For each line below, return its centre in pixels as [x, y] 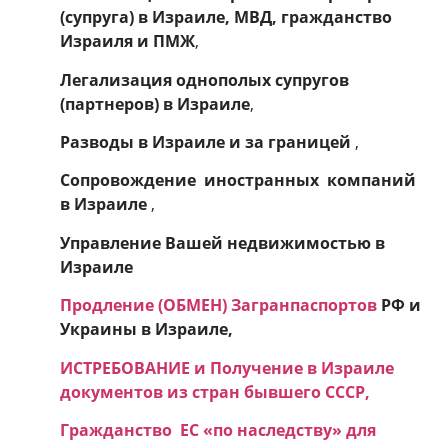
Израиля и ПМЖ [127, 41]
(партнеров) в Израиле [155, 103]
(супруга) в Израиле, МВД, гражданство [226, 17]
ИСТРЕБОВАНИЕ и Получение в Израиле [227, 367]
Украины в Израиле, [146, 329]
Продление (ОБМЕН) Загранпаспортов [220, 305]
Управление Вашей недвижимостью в [222, 242]
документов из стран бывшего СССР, [215, 391]
